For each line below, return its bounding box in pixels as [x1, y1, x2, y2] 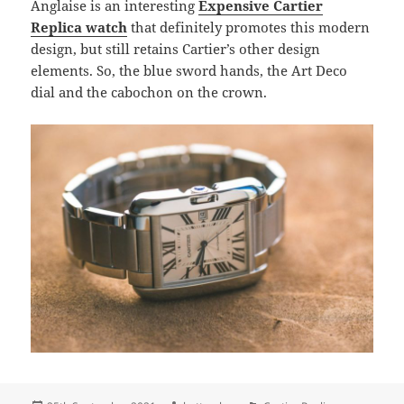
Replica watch [31, 17, 128, 36]
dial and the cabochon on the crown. [31, 82, 268, 101]
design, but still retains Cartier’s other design [31, 39, 321, 58]
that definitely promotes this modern [127, 17, 371, 36]
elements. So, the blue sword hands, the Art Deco [31, 60, 348, 79]
